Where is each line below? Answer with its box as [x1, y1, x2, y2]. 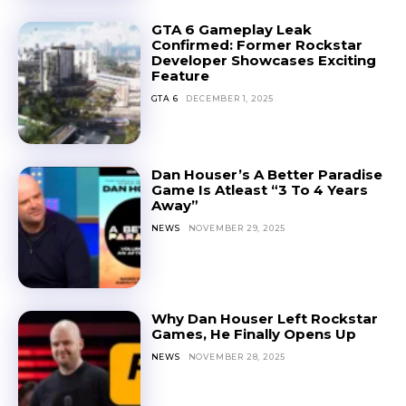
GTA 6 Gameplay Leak [150, 20, 312, 38]
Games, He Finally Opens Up [150, 325, 356, 343]
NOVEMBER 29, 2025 [188, 222, 286, 233]
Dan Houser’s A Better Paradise [150, 165, 382, 183]
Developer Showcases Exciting [150, 51, 376, 69]
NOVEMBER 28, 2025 [188, 352, 286, 362]
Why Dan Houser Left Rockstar [150, 310, 378, 328]
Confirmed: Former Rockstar [150, 35, 362, 53]
